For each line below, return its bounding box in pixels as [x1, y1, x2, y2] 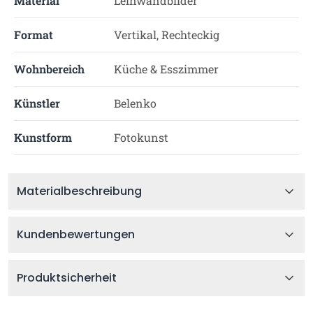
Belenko [113, 96, 156, 110]
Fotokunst [113, 130, 168, 145]
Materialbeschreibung [17, 183, 142, 199]
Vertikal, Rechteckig [113, 27, 219, 42]
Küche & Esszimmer [113, 61, 219, 76]
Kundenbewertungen [17, 226, 135, 242]
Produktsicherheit [17, 270, 117, 286]
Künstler [14, 96, 60, 110]
